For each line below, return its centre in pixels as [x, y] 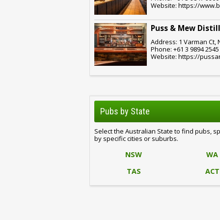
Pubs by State [125, 111]
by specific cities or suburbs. [136, 138]
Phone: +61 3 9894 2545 [185, 49]
